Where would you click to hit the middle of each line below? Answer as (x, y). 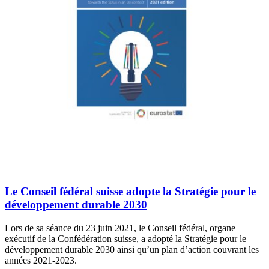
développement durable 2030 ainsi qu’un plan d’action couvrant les (132, 249)
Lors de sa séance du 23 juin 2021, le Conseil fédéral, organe (120, 228)
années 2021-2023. (41, 260)
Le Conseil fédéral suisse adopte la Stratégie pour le (130, 192)
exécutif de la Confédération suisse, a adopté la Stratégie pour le (125, 238)
